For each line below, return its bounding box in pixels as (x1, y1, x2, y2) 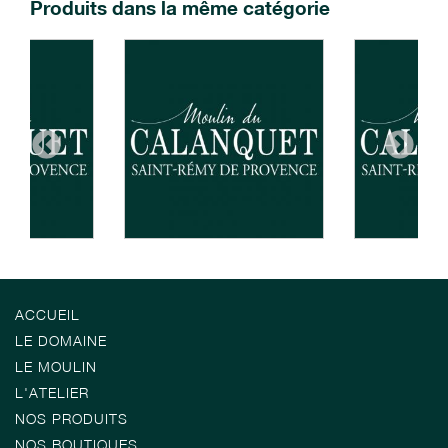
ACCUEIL (15, 306, 80, 324)
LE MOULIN (15, 358, 97, 376)
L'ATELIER (15, 384, 89, 402)
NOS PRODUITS (15, 410, 128, 428)
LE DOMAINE (15, 332, 107, 350)
